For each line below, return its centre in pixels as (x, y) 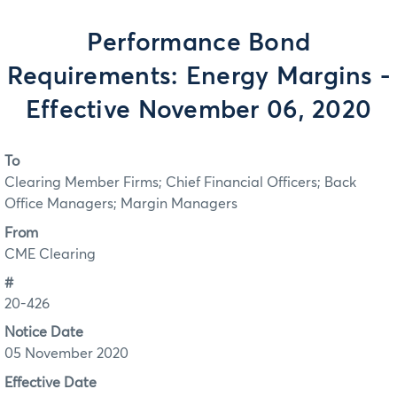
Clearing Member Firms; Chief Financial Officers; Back (180, 183)
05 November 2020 (66, 354)
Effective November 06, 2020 (198, 111)
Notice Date (44, 333)
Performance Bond (198, 43)
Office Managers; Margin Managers (121, 204)
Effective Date (51, 382)
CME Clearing (50, 254)
